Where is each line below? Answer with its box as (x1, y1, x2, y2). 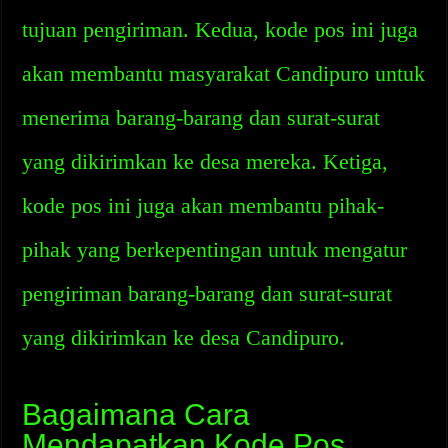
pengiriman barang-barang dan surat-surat (22, 281, 393, 306)
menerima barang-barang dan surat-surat (22, 105, 381, 130)
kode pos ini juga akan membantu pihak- (22, 193, 385, 218)
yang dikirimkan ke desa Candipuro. (22, 325, 346, 350)
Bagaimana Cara (22, 398, 251, 431)
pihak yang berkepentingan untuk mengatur (22, 237, 408, 262)
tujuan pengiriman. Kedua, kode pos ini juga (22, 17, 419, 42)
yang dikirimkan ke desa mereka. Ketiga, (22, 149, 389, 174)
